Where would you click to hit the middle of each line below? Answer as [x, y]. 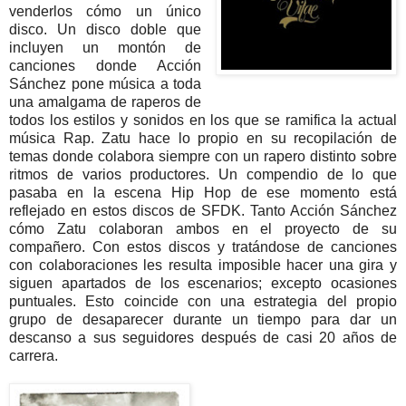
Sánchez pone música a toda [106, 84]
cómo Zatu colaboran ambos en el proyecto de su [203, 229]
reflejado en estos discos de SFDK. [127, 211]
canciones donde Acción [106, 66]
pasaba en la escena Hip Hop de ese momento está [203, 193]
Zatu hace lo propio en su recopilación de [250, 139]
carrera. [35, 356]
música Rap [50, 139]
